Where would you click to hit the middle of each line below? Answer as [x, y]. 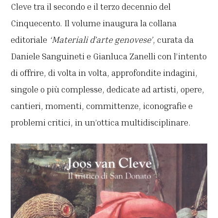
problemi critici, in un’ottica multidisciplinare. [101, 122]
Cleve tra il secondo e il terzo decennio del [91, 7]
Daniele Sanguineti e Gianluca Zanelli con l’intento [109, 56]
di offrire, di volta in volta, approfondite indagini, [104, 73]
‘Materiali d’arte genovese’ [101, 40]
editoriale [30, 40]
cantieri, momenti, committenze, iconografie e [102, 106]
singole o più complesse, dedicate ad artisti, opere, [108, 89]
